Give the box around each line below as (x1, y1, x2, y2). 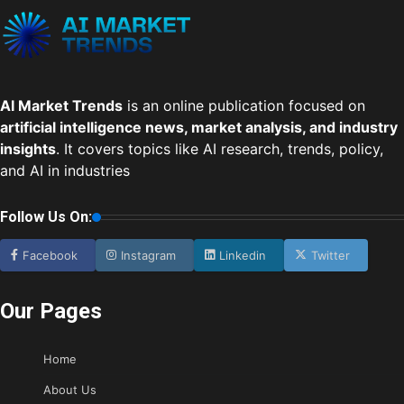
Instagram (121, 248, 176, 263)
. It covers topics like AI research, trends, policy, (56, 140, 383, 159)
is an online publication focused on (123, 96, 365, 115)
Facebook (23, 248, 78, 263)
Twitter (311, 248, 350, 263)
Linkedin (219, 248, 266, 263)
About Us (43, 382, 96, 398)
